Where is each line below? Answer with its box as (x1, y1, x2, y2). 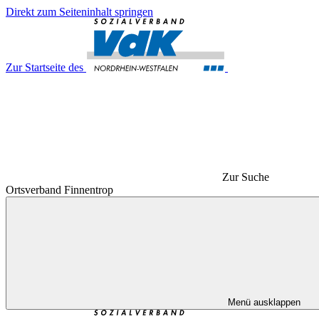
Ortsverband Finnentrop (6, 184, 113, 196)
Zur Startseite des (6, 61, 83, 73)
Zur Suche (222, 171, 269, 183)
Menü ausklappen (228, 297, 300, 308)
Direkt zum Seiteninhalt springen (6, 6, 153, 18)
